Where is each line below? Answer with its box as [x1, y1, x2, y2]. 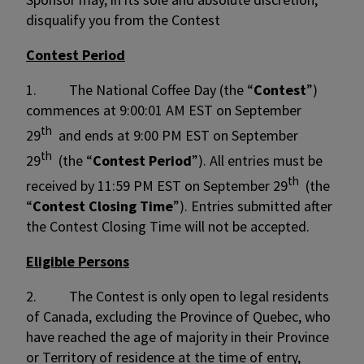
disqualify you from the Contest [26, 11, 220, 29]
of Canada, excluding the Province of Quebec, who [26, 307, 331, 326]
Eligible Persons [26, 252, 129, 271]
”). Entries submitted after [173, 197, 332, 215]
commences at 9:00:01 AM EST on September [26, 101, 301, 119]
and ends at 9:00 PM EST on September [52, 126, 298, 145]
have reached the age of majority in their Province [26, 327, 329, 346]
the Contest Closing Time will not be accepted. [26, 217, 310, 236]
